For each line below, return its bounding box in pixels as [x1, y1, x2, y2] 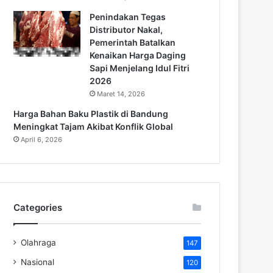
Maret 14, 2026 [97, 89, 145, 98]
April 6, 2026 [21, 135, 62, 144]
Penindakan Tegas [90, 11, 166, 22]
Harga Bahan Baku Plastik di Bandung [13, 108, 168, 119]
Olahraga [21, 237, 56, 247]
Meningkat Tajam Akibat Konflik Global [13, 121, 173, 132]
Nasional [21, 257, 54, 267]
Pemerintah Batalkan [90, 37, 175, 48]
